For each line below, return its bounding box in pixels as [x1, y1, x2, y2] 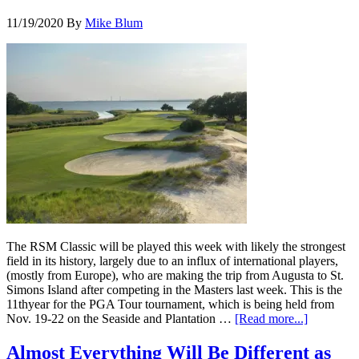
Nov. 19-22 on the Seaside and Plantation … [6, 312, 235, 326]
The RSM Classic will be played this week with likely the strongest [6, 240, 345, 254]
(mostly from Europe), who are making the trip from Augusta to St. [6, 268, 344, 283]
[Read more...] [235, 312, 308, 326]
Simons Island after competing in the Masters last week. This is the [6, 283, 342, 297]
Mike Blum [85, 16, 143, 30]
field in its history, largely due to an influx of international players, [6, 254, 338, 268]
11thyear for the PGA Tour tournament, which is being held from [6, 297, 334, 312]
